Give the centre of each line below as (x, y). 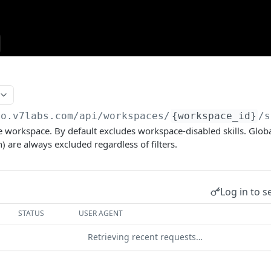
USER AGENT (101, 213)
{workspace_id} (214, 116)
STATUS (31, 213)
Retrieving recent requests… (145, 237)
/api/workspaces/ (122, 116)
